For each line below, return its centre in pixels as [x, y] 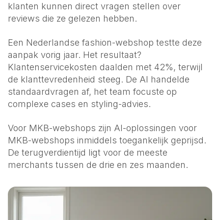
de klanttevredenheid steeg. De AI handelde [99, 79]
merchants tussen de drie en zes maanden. [98, 165]
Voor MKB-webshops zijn [61, 128]
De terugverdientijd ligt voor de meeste [88, 152]
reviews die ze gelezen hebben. [72, 18]
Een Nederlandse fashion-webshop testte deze [105, 42]
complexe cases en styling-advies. [79, 104]
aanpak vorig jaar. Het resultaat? [75, 55]
